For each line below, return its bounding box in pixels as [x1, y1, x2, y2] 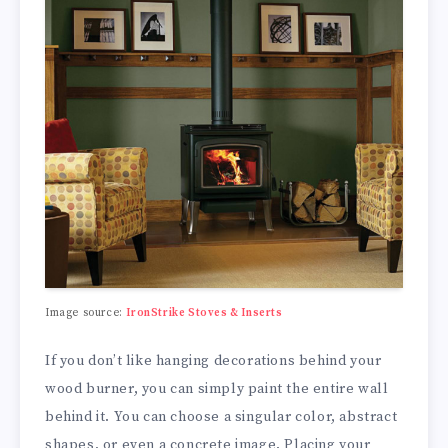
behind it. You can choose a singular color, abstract [45, 407, 398, 426]
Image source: [45, 306, 127, 321]
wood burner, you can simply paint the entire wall [45, 379, 389, 398]
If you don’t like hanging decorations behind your [45, 351, 382, 370]
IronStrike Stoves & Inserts [126, 306, 283, 321]
